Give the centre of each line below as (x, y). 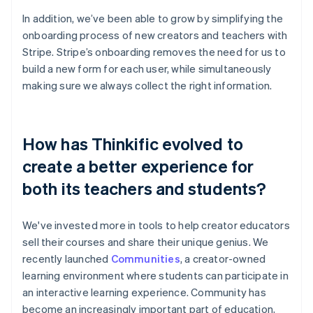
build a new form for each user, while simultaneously (147, 68)
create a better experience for (138, 166)
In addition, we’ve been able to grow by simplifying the (153, 18)
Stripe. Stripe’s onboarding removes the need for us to (154, 51)
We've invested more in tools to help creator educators (156, 225)
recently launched (67, 258)
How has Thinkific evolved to (133, 143)
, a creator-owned (223, 258)
